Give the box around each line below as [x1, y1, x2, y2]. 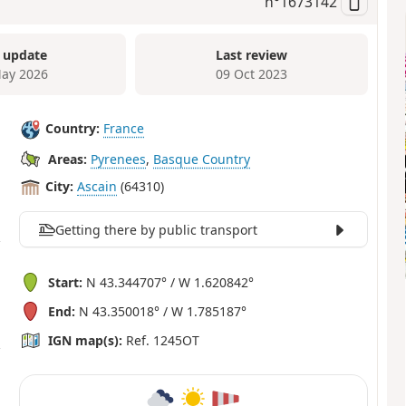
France [103, 120, 145, 138]
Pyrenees [91, 150, 147, 169]
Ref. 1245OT [122, 331, 200, 349]
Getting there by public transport [54, 220, 257, 238]
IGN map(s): [48, 331, 123, 349]
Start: [48, 273, 83, 291]
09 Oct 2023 [216, 65, 288, 83]
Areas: [48, 150, 88, 169]
